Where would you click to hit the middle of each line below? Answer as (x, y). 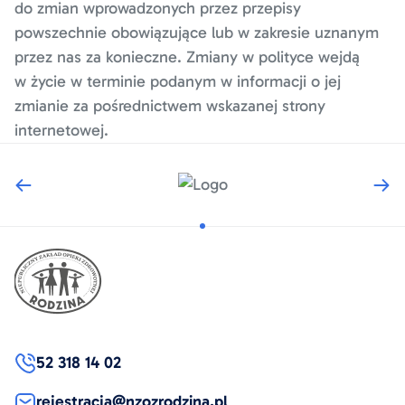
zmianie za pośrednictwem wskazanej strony (170, 106)
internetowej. (61, 130)
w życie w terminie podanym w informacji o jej (178, 81)
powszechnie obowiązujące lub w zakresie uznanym (197, 33)
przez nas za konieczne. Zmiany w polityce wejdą (187, 57)
